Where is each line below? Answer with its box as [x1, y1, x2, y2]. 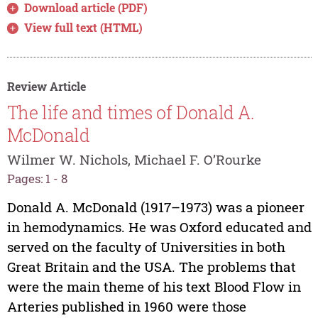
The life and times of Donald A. [6, 101, 255, 125]
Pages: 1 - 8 [6, 170, 67, 187]
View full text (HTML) [24, 19, 143, 35]
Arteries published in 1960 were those [6, 297, 246, 316]
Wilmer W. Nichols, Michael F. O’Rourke [6, 150, 261, 168]
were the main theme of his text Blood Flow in [6, 278, 301, 296]
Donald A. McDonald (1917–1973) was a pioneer [6, 198, 305, 216]
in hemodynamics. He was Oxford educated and [6, 218, 312, 236]
